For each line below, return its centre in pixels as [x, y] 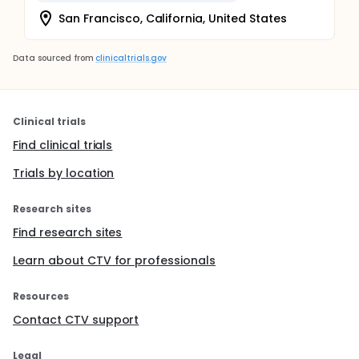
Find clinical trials [63, 145]
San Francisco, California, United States [173, 18]
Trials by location [64, 173]
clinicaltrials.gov [131, 58]
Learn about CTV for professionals [115, 260]
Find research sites [68, 232]
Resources [41, 296]
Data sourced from [53, 58]
